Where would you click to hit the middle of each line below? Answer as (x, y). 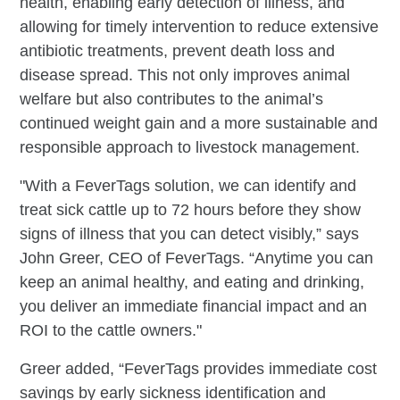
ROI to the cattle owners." (111, 330)
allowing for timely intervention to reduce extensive (200, 26)
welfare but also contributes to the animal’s (172, 99)
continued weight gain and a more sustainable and (199, 123)
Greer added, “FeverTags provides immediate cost (199, 368)
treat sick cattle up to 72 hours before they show (191, 209)
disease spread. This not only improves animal (185, 75)
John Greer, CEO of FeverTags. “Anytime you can (197, 258)
